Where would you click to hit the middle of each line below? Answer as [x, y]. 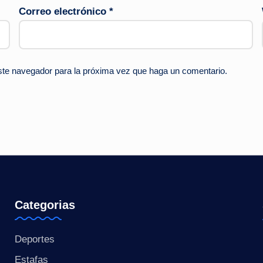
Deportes [34, 240]
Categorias [45, 205]
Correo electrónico [64, 11]
